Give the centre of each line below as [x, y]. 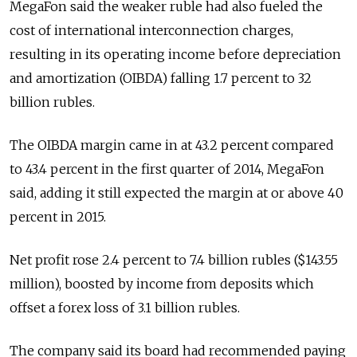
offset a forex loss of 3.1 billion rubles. [125, 308]
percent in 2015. [58, 217]
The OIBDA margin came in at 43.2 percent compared [172, 145]
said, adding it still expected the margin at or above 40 [177, 193]
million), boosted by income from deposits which [162, 284]
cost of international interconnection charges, [151, 31]
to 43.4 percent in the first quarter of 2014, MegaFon [167, 169]
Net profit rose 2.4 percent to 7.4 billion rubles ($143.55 [174, 260]
